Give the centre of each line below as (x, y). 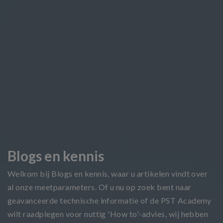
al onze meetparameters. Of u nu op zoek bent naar (100, 187)
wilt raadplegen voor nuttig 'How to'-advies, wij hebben (108, 214)
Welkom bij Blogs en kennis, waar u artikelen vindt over (108, 173)
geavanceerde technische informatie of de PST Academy (110, 200)
